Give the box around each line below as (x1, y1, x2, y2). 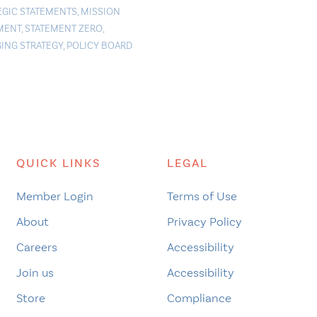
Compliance (166, 290, 231, 305)
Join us (16, 265, 54, 279)
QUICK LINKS (16, 155, 100, 171)
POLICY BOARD (66, 39, 132, 52)
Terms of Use (166, 188, 237, 203)
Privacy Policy (166, 214, 242, 229)
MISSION (80, 5, 120, 18)
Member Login (16, 188, 93, 203)
